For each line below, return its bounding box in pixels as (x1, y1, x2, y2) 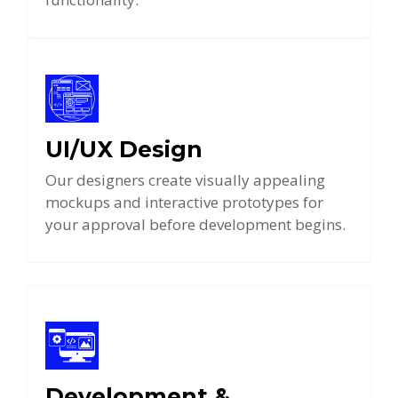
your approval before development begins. (45, 214, 346, 235)
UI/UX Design (45, 136, 203, 163)
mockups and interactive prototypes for (45, 192, 323, 213)
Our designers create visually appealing (45, 170, 325, 191)
